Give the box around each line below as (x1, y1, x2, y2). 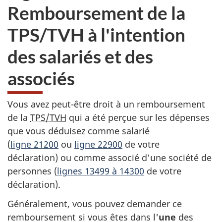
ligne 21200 (10, 138, 58, 150)
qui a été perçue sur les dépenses (66, 111, 210, 123)
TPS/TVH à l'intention (7, 23, 185, 46)
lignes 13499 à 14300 (57, 165, 144, 177)
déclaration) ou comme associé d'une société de (7, 152, 212, 164)
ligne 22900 (74, 138, 122, 150)
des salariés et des (7, 45, 153, 67)
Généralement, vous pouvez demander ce (7, 197, 182, 210)
